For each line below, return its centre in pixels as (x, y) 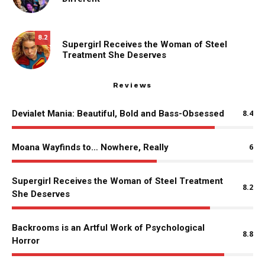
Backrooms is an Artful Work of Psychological (108, 227)
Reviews (132, 85)
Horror (26, 240)
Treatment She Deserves (114, 55)
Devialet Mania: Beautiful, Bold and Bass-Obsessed (118, 113)
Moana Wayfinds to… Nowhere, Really (90, 147)
